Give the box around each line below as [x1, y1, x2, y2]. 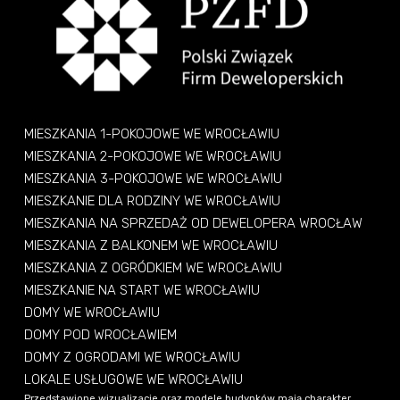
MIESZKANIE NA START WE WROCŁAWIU [24, 282, 260, 299]
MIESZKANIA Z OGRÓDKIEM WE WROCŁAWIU [24, 260, 282, 277]
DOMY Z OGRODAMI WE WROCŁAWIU [24, 349, 240, 366]
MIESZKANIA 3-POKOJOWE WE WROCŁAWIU [24, 171, 282, 187]
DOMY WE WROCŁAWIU [24, 304, 160, 321]
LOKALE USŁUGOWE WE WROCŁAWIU [24, 371, 243, 388]
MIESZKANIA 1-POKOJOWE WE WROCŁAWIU [24, 126, 279, 143]
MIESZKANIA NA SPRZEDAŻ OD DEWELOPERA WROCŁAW [24, 215, 362, 232]
